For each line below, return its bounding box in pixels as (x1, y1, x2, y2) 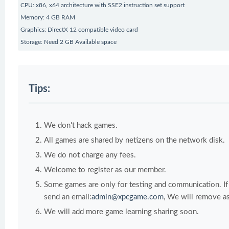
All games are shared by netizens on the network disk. (44, 136, 225, 144)
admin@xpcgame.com (91, 193, 164, 201)
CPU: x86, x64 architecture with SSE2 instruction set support (20, 2, 185, 8)
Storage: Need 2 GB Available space (20, 38, 117, 45)
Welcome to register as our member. (44, 166, 166, 174)
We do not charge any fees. (44, 151, 136, 159)
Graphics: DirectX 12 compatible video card (20, 26, 138, 33)
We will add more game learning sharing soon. (44, 208, 199, 216)
